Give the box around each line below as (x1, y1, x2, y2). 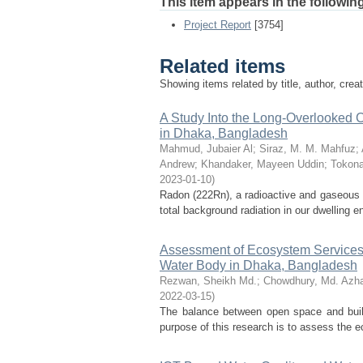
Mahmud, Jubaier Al (160, 143, 253, 155)
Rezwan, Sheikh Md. (160, 275, 257, 287)
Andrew (160, 158, 194, 170)
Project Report (184, 19, 251, 31)
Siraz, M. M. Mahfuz (259, 143, 356, 155)
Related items (160, 56, 285, 77)
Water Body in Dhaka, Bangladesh (160, 258, 357, 272)
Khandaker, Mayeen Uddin (201, 158, 324, 170)
